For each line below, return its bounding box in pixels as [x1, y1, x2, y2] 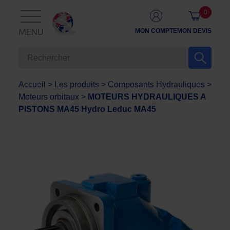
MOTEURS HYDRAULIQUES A [88, 92, 206, 101]
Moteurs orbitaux [18, 92, 79, 101]
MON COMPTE [135, 27, 177, 34]
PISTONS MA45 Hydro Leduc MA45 [18, 105, 156, 113]
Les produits [54, 80, 99, 89]
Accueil [18, 80, 46, 89]
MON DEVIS [177, 27, 212, 34]
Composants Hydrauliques [108, 80, 205, 89]
